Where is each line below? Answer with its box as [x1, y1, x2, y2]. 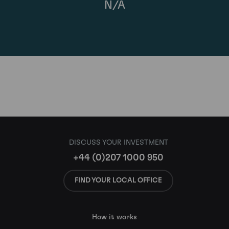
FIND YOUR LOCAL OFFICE [75, 176, 162, 184]
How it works [92, 214, 137, 221]
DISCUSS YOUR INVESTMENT [68, 139, 168, 147]
